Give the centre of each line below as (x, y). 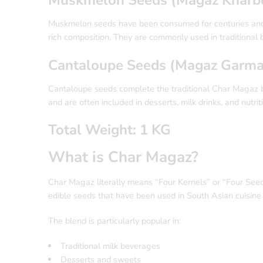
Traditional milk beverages (110, 246)
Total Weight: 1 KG (109, 130)
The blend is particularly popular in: (114, 221)
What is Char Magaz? (123, 157)
